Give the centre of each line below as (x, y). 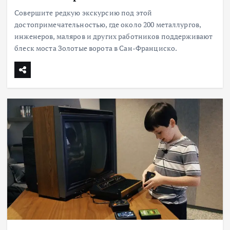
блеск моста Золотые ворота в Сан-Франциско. (96, 48)
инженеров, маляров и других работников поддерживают (114, 36)
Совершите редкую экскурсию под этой (83, 13)
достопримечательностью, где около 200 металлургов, (108, 25)
